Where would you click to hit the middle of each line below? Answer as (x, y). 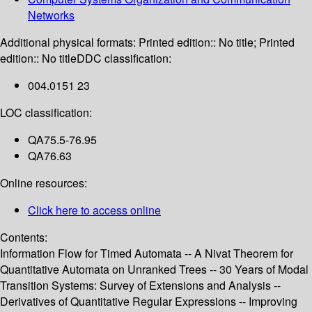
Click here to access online (94, 210)
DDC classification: (124, 58)
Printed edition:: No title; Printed (217, 42)
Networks (51, 15)
